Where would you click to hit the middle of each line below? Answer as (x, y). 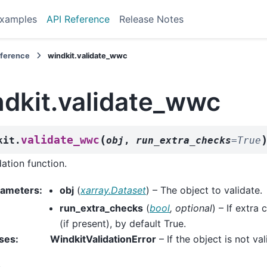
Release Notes (151, 19)
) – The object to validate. (204, 190)
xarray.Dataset (113, 190)
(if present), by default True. (123, 223)
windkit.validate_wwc (88, 56)
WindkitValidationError (103, 239)
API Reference (78, 19)
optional (194, 208)
